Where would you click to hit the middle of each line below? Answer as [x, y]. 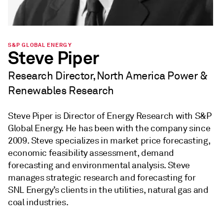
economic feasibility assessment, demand [91, 153]
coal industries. [38, 202]
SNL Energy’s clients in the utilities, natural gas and [108, 190]
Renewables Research [61, 91]
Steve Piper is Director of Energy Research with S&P [110, 116]
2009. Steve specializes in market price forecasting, [109, 141]
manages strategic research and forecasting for [102, 178]
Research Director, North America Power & [108, 76]
